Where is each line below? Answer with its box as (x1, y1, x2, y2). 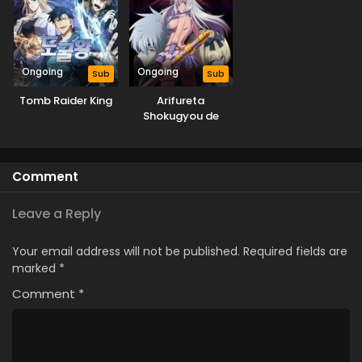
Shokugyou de (142, 108, 219, 124)
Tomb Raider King (19, 93, 112, 109)
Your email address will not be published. (12, 243, 240, 260)
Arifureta (157, 93, 205, 109)
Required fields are (243, 243, 347, 260)
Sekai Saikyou (144, 124, 217, 140)
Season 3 (156, 139, 205, 155)
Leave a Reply (12, 204, 101, 224)
